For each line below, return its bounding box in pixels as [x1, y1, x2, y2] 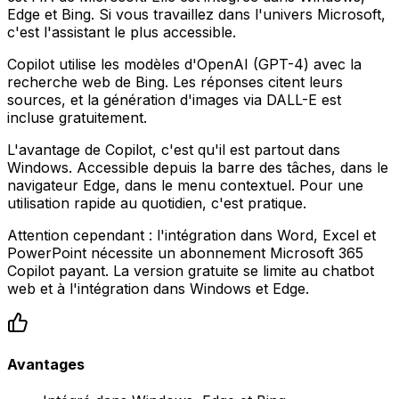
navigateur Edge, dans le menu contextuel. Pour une [7, 175, 363, 194]
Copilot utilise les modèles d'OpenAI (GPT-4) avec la [7, 54, 362, 73]
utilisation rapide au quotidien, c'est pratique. [7, 193, 306, 212]
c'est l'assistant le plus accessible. [7, 22, 236, 41]
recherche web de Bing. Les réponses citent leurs [7, 72, 343, 91]
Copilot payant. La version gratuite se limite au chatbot [7, 261, 374, 280]
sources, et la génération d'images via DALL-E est [7, 90, 341, 109]
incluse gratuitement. [7, 108, 147, 126]
